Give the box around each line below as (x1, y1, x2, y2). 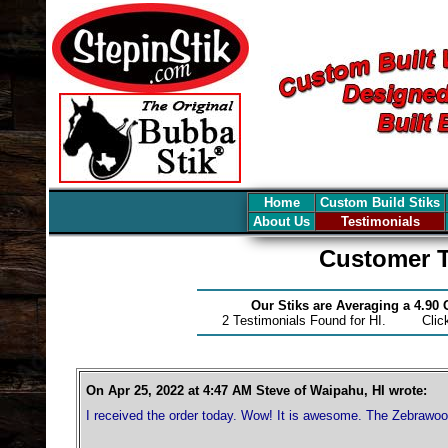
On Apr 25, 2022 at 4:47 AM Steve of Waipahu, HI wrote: (85, 383, 427, 398)
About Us (249, 214, 314, 229)
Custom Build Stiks (316, 195, 444, 210)
